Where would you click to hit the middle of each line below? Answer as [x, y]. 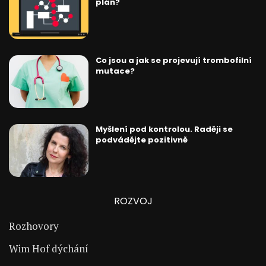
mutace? [115, 71]
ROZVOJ [133, 201]
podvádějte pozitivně [141, 140]
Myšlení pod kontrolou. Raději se [164, 129]
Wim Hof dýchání [49, 248]
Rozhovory [34, 226]
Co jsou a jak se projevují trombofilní [173, 60]
